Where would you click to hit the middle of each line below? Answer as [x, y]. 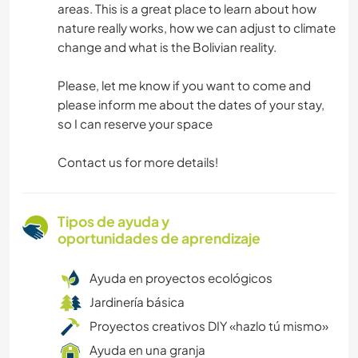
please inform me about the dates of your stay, [191, 105]
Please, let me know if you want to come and [184, 86]
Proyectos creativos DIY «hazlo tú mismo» [209, 326]
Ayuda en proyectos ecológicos [181, 278]
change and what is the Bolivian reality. [167, 47]
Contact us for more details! [138, 162]
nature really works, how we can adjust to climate [197, 28]
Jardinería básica [137, 302]
